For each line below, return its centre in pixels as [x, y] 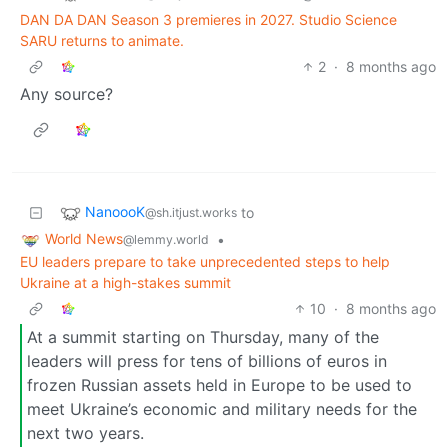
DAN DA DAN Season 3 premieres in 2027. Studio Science [208, 19]
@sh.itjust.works [191, 213]
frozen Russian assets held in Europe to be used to [219, 385]
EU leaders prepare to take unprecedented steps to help [205, 261]
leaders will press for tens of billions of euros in [207, 361]
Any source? [66, 93]
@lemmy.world [166, 239]
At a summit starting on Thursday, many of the [203, 337]
